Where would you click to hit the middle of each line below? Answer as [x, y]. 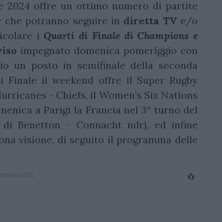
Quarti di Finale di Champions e [121, 36]
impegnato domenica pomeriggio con [107, 51]
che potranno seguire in [62, 21]
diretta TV [150, 21]
